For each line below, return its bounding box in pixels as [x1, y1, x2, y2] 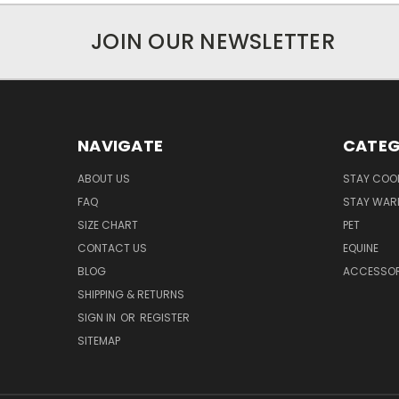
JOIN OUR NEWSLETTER [91, 26, 335, 56]
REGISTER [140, 309, 190, 325]
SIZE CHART [77, 216, 138, 232]
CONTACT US [77, 240, 147, 256]
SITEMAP [77, 332, 120, 348]
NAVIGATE [77, 134, 163, 157]
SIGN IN [77, 309, 118, 325]
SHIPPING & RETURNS [77, 286, 184, 302]
